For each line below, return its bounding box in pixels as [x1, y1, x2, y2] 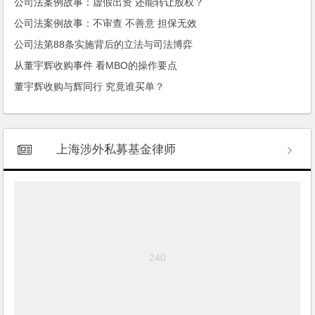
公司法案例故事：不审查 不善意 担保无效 [14, 17, 198, 29]
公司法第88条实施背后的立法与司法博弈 [14, 38, 193, 50]
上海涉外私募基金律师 [56, 142, 176, 156]
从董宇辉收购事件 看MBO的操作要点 [14, 59, 178, 71]
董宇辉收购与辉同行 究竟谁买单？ [14, 80, 165, 92]
